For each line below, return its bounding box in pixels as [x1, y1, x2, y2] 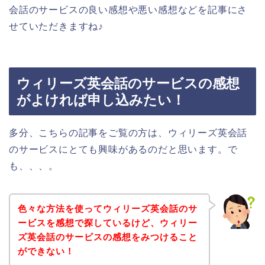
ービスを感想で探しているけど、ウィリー [17, 218, 198, 228]
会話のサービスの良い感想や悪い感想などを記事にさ [9, 5, 248, 15]
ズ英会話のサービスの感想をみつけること [17, 232, 198, 243]
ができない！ [17, 246, 75, 257]
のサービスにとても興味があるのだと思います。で [9, 144, 238, 154]
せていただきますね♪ [9, 21, 104, 32]
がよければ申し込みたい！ [17, 92, 185, 108]
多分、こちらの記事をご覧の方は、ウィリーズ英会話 [9, 127, 248, 138]
